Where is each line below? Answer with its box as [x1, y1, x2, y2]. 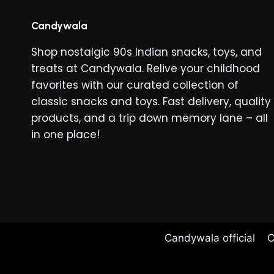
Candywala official [164, 231, 255, 244]
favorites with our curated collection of [31, 77, 239, 92]
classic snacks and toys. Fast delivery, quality [31, 94, 271, 109]
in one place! [31, 127, 100, 142]
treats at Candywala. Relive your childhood [31, 61, 260, 76]
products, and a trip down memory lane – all [31, 110, 268, 125]
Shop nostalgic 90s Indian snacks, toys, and [31, 44, 262, 59]
